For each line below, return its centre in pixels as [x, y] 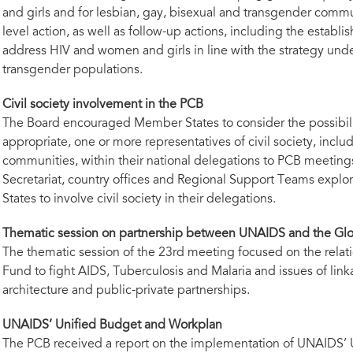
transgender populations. [72, 70]
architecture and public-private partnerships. [126, 291]
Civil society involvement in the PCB [102, 105]
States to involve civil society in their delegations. [139, 199]
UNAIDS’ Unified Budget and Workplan [112, 325]
